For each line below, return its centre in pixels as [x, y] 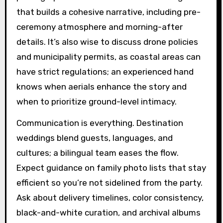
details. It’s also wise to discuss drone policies [107, 42]
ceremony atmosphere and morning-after [99, 27]
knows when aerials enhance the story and [101, 87]
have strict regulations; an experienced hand [105, 72]
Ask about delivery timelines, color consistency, [110, 198]
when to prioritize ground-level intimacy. [96, 102]
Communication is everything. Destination [100, 123]
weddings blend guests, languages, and [94, 138]
